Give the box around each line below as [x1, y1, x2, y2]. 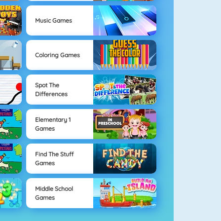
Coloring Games [35, 51, 80, 59]
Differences [35, 90, 68, 98]
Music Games [35, 16, 72, 24]
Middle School [35, 184, 73, 192]
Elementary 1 [35, 115, 71, 123]
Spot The [35, 81, 59, 89]
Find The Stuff [35, 150, 74, 158]
